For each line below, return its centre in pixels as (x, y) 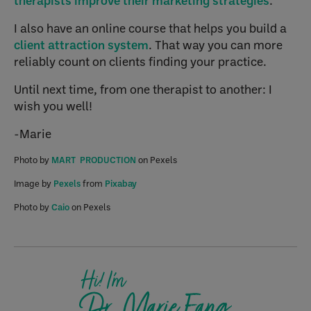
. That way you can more (216, 45)
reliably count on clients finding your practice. (142, 62)
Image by (34, 183)
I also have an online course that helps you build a (150, 28)
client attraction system (81, 45)
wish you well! (53, 106)
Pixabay (121, 183)
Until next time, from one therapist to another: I (143, 90)
